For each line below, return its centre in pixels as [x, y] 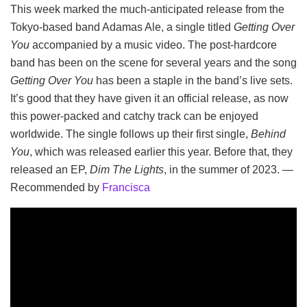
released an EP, [50, 169]
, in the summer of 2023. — [229, 169]
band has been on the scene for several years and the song [153, 62]
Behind [268, 134]
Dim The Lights [127, 169]
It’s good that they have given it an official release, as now [149, 98]
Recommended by [56, 187]
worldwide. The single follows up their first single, [131, 134]
